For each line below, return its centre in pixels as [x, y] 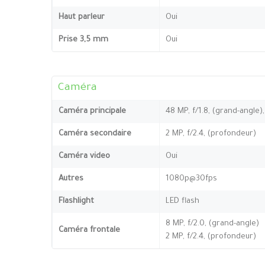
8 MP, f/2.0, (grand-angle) [212, 224]
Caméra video [84, 156]
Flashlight [76, 201]
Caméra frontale [89, 230]
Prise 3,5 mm [83, 40]
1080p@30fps [191, 179]
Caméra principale [92, 111]
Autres [71, 179]
